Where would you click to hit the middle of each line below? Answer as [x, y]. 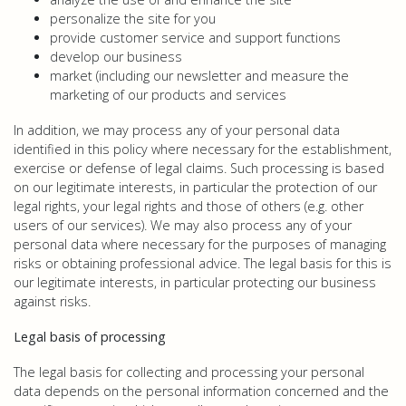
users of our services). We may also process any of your [183, 225]
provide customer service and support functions [195, 38]
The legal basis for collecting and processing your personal [189, 372]
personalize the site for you [133, 19]
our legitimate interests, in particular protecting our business [195, 282]
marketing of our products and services [168, 95]
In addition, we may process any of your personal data [177, 130]
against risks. [52, 301]
